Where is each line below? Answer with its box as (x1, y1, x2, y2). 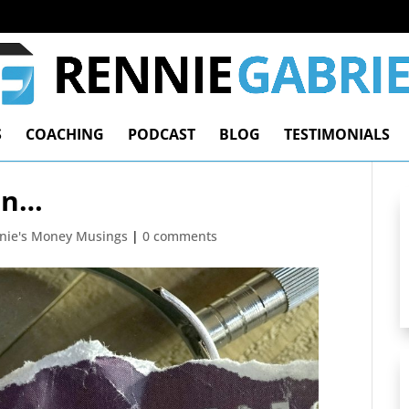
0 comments (142, 226, 218, 245)
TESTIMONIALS (284, 123, 390, 144)
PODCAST (128, 123, 195, 144)
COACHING (26, 123, 104, 144)
